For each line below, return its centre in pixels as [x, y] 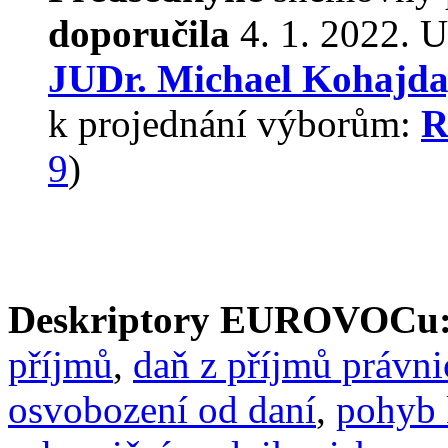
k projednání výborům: [234, 123]
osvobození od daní [162, 409]
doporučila [139, 33]
